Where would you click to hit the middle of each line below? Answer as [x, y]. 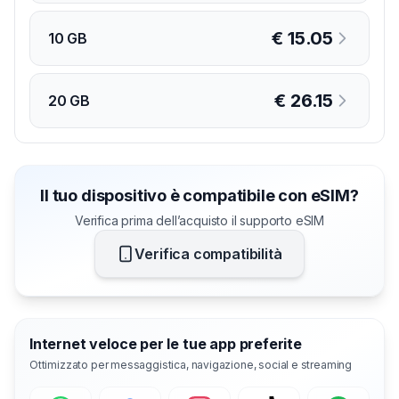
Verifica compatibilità [208, 253]
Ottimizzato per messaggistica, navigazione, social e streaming [191, 364]
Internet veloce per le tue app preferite [166, 343]
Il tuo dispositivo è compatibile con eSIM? [199, 195]
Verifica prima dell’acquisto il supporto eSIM [199, 220]
